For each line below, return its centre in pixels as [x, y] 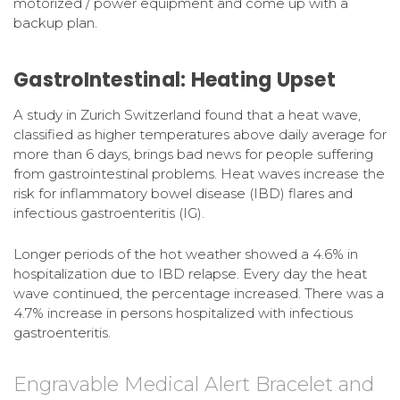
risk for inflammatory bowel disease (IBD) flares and [183, 193]
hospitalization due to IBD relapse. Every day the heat [190, 273]
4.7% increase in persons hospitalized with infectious [183, 312]
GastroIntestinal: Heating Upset [175, 79]
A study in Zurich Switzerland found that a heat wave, [187, 114]
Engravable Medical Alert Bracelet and [194, 384]
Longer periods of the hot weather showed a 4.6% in [186, 254]
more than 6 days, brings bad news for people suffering [193, 154]
